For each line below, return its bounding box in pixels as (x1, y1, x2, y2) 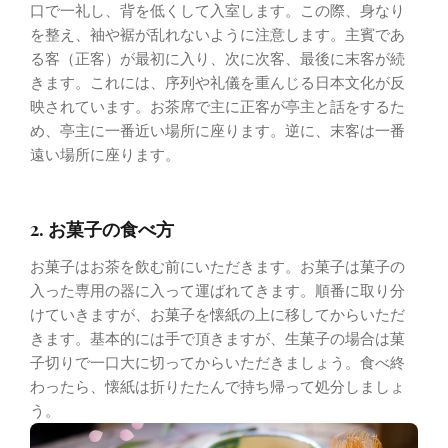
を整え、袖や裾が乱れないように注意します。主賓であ (30, 26, 405, 44)
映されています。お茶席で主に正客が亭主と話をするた (30, 98, 405, 116)
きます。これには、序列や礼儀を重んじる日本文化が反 (30, 74, 405, 92)
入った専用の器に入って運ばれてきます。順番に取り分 (30, 282, 405, 300)
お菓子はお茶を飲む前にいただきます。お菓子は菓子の (30, 258, 405, 276)
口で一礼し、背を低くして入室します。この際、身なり (30, 2, 405, 20)
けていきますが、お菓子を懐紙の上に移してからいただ (30, 306, 405, 324)
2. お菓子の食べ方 (30, 216, 174, 241)
